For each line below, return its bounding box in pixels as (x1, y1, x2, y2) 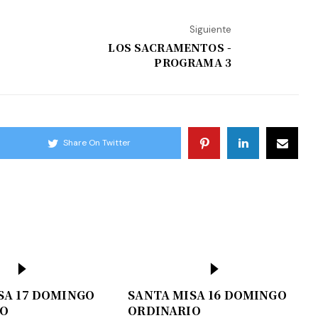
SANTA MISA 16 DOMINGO (128, 286, 287, 303)
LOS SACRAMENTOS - (108, 39, 231, 55)
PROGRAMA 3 (154, 54, 231, 70)
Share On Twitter (63, 137, 131, 149)
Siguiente (190, 23, 231, 35)
